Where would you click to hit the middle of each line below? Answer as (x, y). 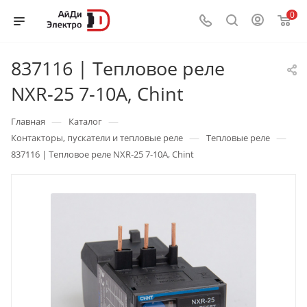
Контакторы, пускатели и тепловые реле (97, 138)
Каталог (85, 121)
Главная (28, 121)
